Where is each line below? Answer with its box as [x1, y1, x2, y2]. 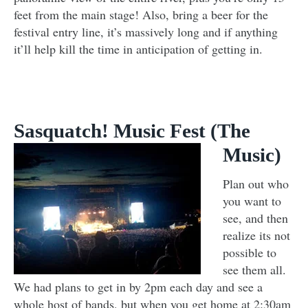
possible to [223, 244, 276, 261]
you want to [223, 192, 281, 210]
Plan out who [223, 175, 289, 192]
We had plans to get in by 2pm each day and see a [14, 278, 263, 296]
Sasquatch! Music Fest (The [14, 120, 250, 142]
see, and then [223, 210, 288, 227]
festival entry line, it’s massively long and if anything [14, 23, 278, 41]
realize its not [223, 227, 290, 244]
